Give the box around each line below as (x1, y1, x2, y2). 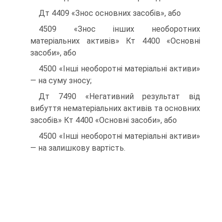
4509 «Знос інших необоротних (39, 24, 200, 34)
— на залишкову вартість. (30, 143, 125, 153)
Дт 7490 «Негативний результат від (39, 92, 200, 101)
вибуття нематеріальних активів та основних (30, 104, 200, 113)
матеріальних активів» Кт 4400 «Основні (30, 36, 200, 46)
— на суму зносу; (30, 76, 92, 85)
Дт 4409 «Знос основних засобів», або (39, 8, 181, 18)
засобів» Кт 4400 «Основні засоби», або (30, 115, 177, 125)
